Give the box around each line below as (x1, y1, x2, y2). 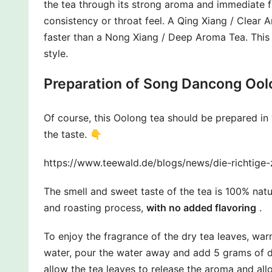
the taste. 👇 (44, 127, 102, 140)
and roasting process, (44, 201, 146, 214)
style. (44, 47, 68, 59)
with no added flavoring (146, 201, 256, 214)
